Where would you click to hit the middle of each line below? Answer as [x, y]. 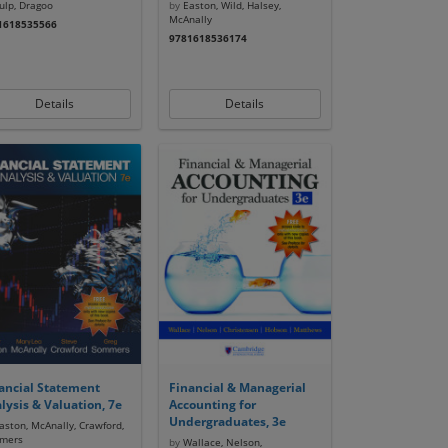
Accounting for [212, 404]
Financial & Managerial [237, 387]
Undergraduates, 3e [227, 421]
